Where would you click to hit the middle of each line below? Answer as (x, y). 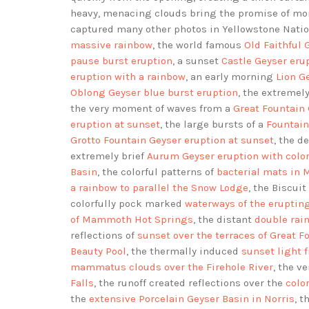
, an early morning (231, 77)
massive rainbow (111, 45)
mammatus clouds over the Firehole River (172, 267)
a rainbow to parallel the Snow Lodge (159, 188)
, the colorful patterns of (157, 172)
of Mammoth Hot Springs (132, 220)
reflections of (104, 236)
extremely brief (109, 156)
